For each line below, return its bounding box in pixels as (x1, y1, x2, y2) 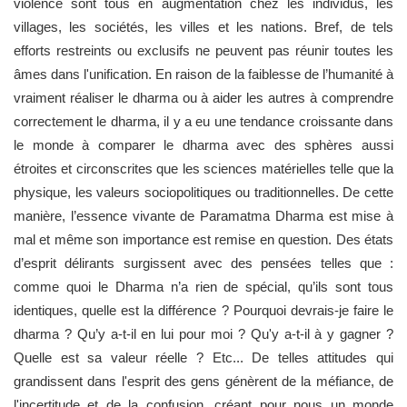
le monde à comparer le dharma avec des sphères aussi (14, 136, 393, 153)
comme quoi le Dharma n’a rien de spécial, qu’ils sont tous (14, 278, 393, 294)
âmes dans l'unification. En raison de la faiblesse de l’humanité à (14, 65, 393, 82)
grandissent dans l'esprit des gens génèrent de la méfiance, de (14, 372, 393, 389)
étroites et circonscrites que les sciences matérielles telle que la (14, 160, 393, 176)
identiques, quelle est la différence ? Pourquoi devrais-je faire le (14, 302, 393, 318)
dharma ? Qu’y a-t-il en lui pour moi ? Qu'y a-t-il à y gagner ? (14, 325, 393, 342)
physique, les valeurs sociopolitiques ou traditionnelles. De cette (14, 184, 393, 200)
